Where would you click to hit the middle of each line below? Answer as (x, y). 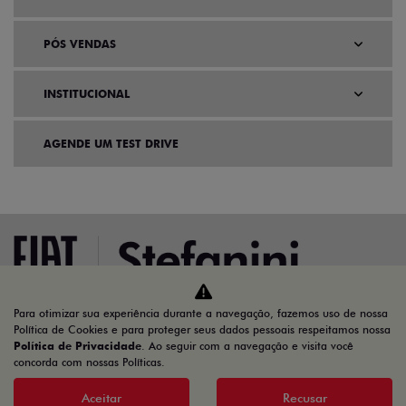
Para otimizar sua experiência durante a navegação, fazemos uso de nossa (201, 313)
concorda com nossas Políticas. (89, 362)
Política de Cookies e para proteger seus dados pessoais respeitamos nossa (202, 329)
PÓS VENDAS (80, 44)
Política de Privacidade (77, 346)
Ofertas (367, 346)
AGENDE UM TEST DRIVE (111, 144)
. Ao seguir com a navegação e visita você (247, 346)
